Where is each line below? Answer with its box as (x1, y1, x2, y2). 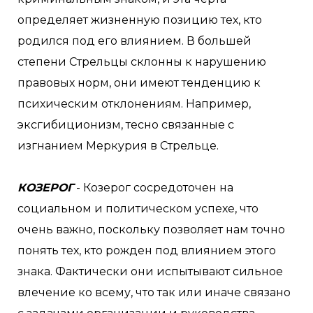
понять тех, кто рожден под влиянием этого (17, 244, 276, 257)
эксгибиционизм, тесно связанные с (17, 118, 234, 131)
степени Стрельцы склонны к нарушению (17, 55, 266, 68)
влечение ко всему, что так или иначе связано (17, 286, 291, 299)
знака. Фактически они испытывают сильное (17, 265, 283, 278)
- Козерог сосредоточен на (73, 181, 233, 194)
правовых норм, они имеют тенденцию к (17, 76, 261, 89)
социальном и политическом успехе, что (17, 202, 259, 215)
